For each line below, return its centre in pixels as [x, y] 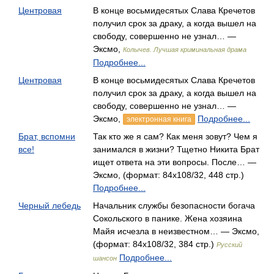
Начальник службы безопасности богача [174, 206]
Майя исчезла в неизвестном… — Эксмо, [176, 231]
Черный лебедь [50, 206]
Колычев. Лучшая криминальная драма [185, 50]
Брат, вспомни [47, 136]
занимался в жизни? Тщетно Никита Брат [176, 149]
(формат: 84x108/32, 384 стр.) [155, 244]
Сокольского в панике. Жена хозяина [168, 218]
